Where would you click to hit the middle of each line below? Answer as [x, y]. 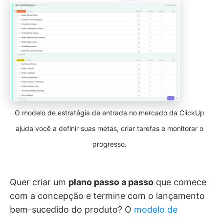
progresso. [109, 144]
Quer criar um [39, 182]
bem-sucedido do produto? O [72, 210]
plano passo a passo [111, 182]
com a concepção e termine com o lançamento [107, 196]
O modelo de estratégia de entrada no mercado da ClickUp [109, 113]
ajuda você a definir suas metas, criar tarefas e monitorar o [109, 129]
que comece [180, 182]
